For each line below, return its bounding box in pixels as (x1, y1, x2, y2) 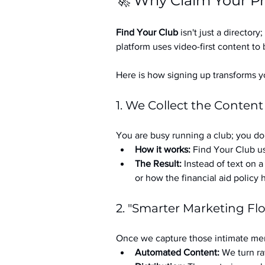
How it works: (135, 144, 190, 154)
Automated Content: (135, 247, 219, 257)
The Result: (135, 159, 182, 169)
